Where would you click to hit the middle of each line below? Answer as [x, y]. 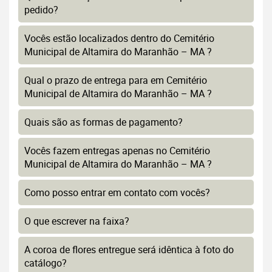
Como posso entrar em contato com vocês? [117, 193]
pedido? [41, 10]
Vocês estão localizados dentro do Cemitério [119, 39]
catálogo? [46, 263]
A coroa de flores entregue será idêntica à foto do [129, 250]
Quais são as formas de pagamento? [104, 122]
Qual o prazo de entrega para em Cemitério [116, 80]
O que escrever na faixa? [77, 221]
